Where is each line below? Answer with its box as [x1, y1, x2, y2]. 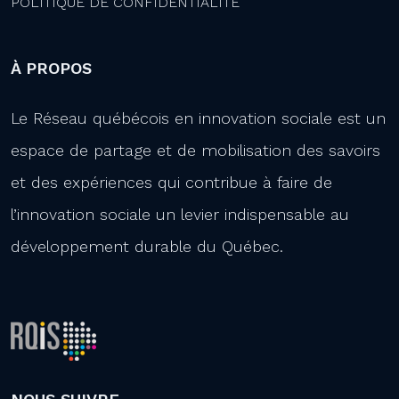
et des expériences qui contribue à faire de [11, 173, 332, 191]
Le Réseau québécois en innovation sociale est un [11, 109, 386, 127]
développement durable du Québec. [11, 237, 283, 256]
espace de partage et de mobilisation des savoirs [11, 141, 380, 159]
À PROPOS [11, 59, 92, 77]
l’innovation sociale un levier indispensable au [11, 205, 349, 224]
